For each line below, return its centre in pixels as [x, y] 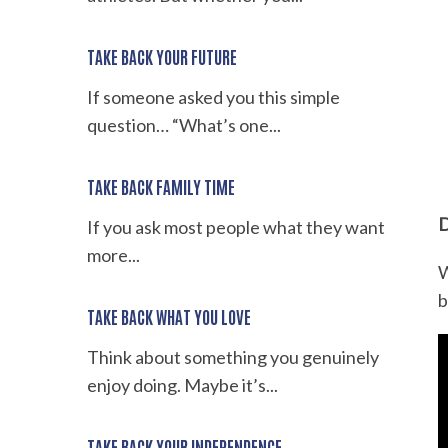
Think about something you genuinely [233, 357]
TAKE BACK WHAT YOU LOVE [169, 316]
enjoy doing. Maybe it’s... [182, 385]
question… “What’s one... [184, 125]
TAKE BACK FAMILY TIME [161, 186]
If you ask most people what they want [236, 227]
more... [113, 255]
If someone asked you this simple [213, 97]
